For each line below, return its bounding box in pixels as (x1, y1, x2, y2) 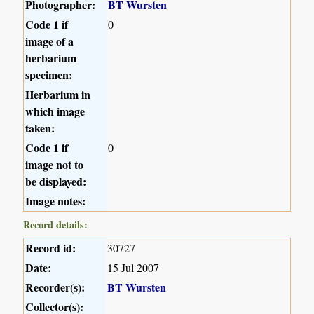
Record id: (25, 240, 76, 257)
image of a (25, 33, 74, 50)
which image (25, 103, 86, 120)
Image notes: (25, 193, 86, 210)
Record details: (23, 217, 88, 233)
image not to (25, 156, 84, 173)
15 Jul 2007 (107, 260, 160, 275)
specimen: (25, 67, 73, 83)
